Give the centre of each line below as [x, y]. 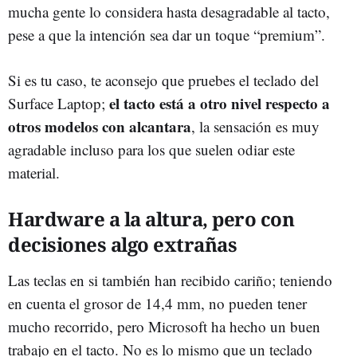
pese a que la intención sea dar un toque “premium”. [167, 34]
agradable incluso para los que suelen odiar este [151, 149]
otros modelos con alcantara [100, 126]
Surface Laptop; [59, 103]
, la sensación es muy [255, 126]
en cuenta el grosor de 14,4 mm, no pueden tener [157, 303]
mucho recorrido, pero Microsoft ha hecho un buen [164, 326]
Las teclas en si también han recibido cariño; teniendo [170, 280]
